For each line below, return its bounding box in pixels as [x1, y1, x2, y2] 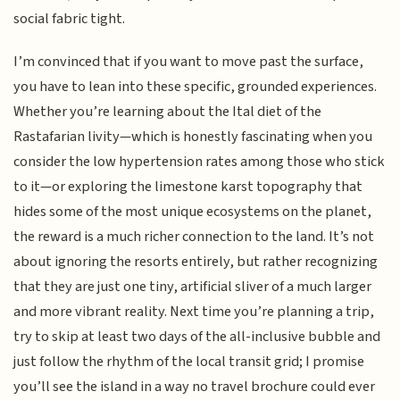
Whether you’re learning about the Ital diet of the [13, 101, 322, 123]
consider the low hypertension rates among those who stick [13, 151, 386, 173]
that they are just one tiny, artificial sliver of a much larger [13, 276, 372, 298]
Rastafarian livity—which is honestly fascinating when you [13, 126, 373, 148]
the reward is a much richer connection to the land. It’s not [13, 226, 375, 248]
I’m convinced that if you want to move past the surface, [13, 51, 364, 73]
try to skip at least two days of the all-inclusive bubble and [13, 326, 381, 348]
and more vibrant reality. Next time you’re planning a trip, [13, 301, 375, 323]
